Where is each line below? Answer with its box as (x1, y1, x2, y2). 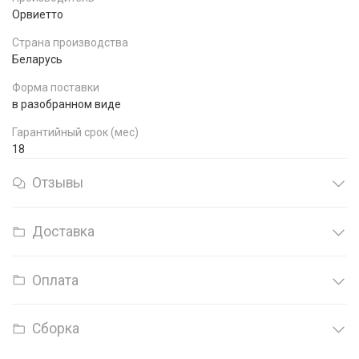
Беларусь (12, 52, 63, 66)
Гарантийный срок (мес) (12, 125, 139, 139)
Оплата (32, 272, 79, 288)
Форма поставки (12, 80, 99, 94)
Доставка (32, 223, 95, 240)
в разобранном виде (12, 97, 121, 111)
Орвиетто (12, 7, 63, 21)
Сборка (32, 321, 79, 337)
